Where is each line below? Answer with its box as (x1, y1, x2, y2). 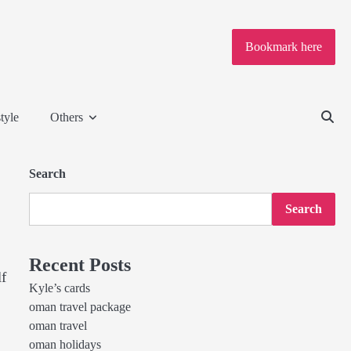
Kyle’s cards (28, 281, 90, 295)
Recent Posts (28, 255, 131, 275)
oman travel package (28, 300, 131, 314)
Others (50, 110, 83, 124)
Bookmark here (245, 40, 322, 54)
